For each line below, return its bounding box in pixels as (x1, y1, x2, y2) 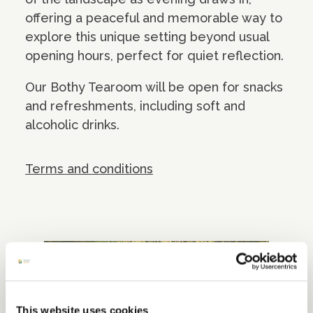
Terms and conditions (25, 161, 153, 177)
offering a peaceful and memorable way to (25, 10, 282, 26)
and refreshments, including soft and (25, 99, 245, 114)
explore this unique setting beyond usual (25, 29, 269, 45)
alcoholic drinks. (25, 117, 119, 133)
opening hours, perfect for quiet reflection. (25, 48, 284, 64)
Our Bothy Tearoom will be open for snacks (25, 80, 283, 95)
